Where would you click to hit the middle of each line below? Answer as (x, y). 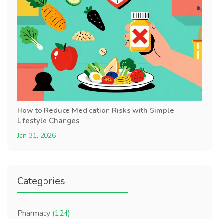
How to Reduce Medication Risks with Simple (96, 110)
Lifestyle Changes (48, 120)
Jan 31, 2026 (36, 135)
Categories (41, 181)
